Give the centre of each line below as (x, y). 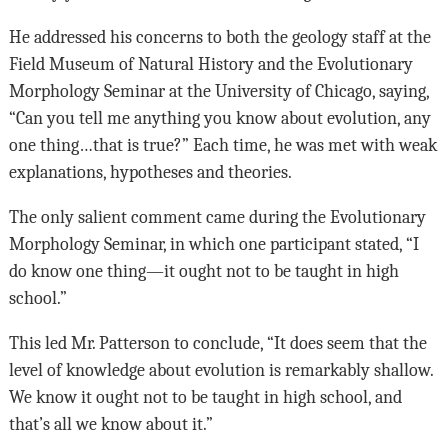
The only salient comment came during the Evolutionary (217, 217)
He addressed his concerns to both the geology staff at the (219, 37)
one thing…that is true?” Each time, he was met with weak (222, 145)
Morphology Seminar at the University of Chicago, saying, (218, 91)
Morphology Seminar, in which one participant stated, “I (213, 244)
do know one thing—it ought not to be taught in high (203, 271)
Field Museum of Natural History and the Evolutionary (210, 64)
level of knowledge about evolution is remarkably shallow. (220, 370)
